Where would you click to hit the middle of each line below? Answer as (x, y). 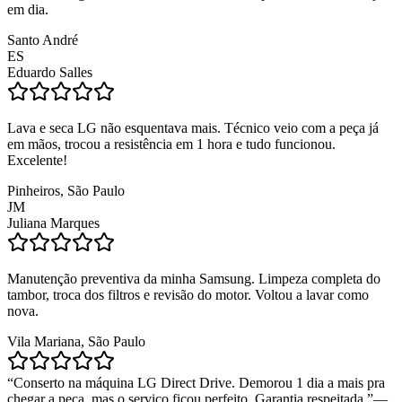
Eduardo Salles (50, 72)
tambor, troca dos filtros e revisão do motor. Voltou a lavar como (188, 294)
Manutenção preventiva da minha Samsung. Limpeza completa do (194, 278)
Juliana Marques (53, 223)
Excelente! (37, 160)
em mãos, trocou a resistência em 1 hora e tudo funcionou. (171, 144)
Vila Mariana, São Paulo (76, 341)
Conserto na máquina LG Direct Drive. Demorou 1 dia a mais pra (199, 382)
